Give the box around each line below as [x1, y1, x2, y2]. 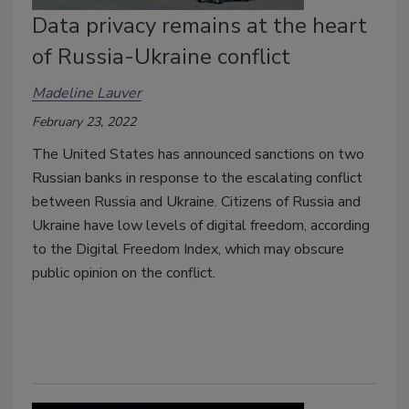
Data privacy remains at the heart [32, 10, 367, 40]
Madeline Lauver [32, 83, 142, 104]
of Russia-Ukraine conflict [32, 41, 290, 71]
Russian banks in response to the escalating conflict [32, 167, 362, 188]
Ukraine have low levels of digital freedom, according [32, 215, 370, 236]
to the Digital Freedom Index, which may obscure [32, 238, 344, 259]
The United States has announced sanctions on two [32, 143, 364, 164]
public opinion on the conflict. [32, 262, 215, 283]
